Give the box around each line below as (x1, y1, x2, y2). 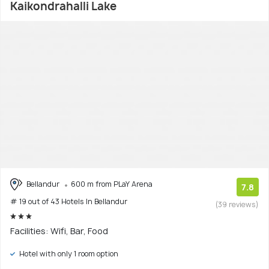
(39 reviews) (216, 199, 259, 210)
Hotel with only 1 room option (17, 249, 118, 259)
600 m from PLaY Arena (71, 178, 153, 189)
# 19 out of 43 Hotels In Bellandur (10, 196, 127, 207)
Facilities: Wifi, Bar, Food (10, 225, 108, 237)
